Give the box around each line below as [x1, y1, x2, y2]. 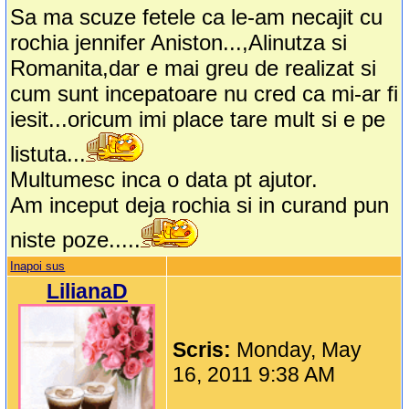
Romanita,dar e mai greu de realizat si [10, 56, 377, 81]
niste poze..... [10, 227, 142, 253]
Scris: [173, 338, 237, 362]
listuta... [10, 142, 87, 167]
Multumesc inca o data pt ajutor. [10, 167, 319, 193]
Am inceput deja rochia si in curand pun [10, 193, 390, 218]
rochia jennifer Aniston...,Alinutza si [10, 30, 348, 56]
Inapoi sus [10, 259, 66, 274]
